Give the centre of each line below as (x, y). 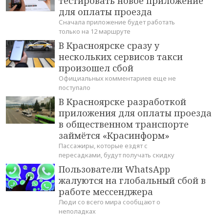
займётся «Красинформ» (114, 136)
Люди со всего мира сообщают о (109, 202)
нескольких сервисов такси (121, 57)
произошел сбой (96, 68)
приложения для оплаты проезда (135, 113)
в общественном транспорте (124, 124)
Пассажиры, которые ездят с (103, 146)
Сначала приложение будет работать (117, 22)
